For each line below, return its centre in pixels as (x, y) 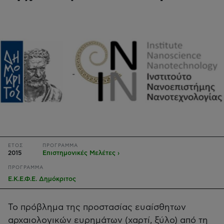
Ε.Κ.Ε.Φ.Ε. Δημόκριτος (42, 179)
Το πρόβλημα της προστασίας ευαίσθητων (97, 207)
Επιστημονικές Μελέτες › (81, 153)
